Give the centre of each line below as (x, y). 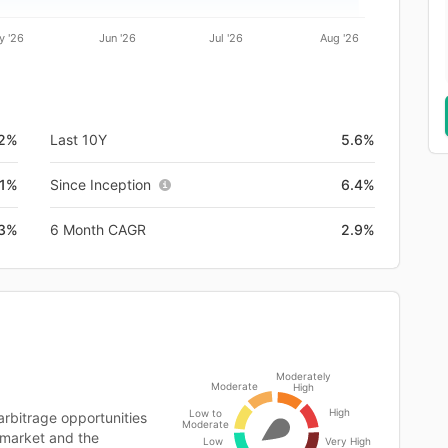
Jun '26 (117, 37)
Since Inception (100, 184)
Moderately (303, 375)
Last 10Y (78, 139)
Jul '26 (226, 37)
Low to (205, 412)
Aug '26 (339, 37)
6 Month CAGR (98, 229)
